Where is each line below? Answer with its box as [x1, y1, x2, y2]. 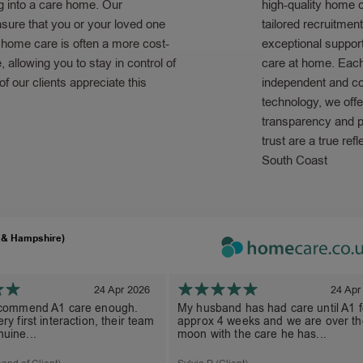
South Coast [262, 152, 327, 169]
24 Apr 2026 [93, 282, 150, 297]
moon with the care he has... [177, 326, 327, 342]
